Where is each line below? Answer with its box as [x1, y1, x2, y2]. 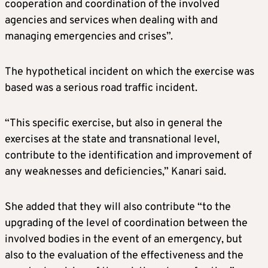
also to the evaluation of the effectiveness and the [5, 248, 243, 263]
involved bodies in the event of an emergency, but [5, 232, 242, 246]
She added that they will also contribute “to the [5, 200, 231, 214]
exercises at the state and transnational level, [5, 132, 220, 147]
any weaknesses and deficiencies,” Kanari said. [5, 165, 226, 179]
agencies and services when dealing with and [5, 13, 218, 28]
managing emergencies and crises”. [5, 29, 173, 44]
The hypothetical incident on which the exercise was [5, 65, 254, 79]
